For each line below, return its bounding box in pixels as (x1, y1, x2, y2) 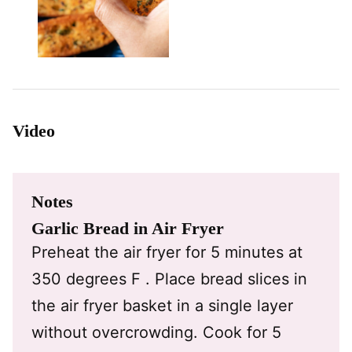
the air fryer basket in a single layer (31, 295, 293, 315)
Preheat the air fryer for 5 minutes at (31, 242, 302, 262)
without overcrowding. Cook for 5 (31, 322, 281, 342)
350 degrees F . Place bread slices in (31, 269, 307, 288)
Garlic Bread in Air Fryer (31, 218, 229, 238)
